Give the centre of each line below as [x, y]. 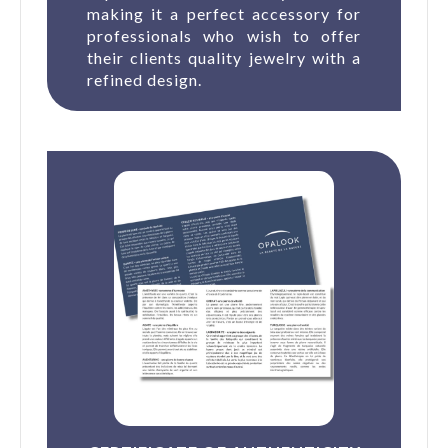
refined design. [144, 79]
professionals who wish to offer [224, 35]
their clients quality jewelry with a [224, 57]
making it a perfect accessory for [224, 13]
